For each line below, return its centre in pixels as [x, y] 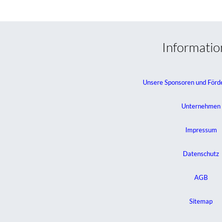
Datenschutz [201, 153]
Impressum [201, 130]
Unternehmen [201, 106]
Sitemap [201, 201]
